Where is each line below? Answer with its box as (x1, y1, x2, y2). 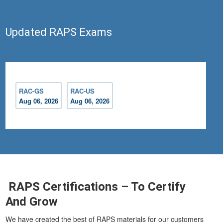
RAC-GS (19, 86, 44, 96)
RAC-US (70, 86, 95, 96)
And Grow (5, 195, 58, 209)
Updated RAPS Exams (5, 26, 112, 39)
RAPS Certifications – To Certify (5, 180, 186, 194)
